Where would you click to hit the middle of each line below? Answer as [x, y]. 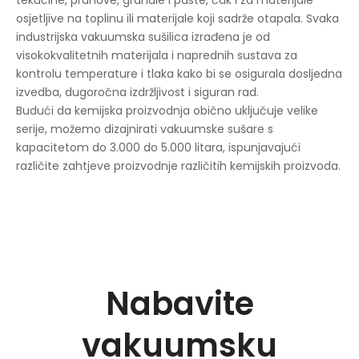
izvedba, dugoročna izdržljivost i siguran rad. [137, 92]
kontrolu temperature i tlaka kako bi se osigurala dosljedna [179, 73]
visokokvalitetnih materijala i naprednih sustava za [157, 55]
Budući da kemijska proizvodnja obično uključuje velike [167, 110]
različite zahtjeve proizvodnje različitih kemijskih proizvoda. [178, 165]
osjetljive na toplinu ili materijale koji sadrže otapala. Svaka [177, 18]
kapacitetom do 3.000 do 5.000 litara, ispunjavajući [158, 147]
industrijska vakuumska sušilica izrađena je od [143, 36]
